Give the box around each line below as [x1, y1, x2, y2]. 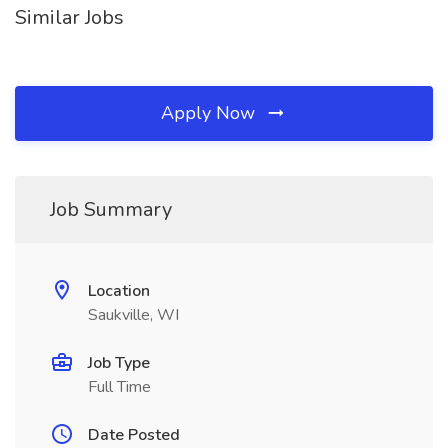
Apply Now [161, 101, 260, 125]
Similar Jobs [15, 4, 124, 31]
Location [88, 280, 150, 302]
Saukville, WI [88, 304, 179, 326]
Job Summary [50, 196, 172, 223]
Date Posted [88, 424, 180, 446]
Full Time [88, 376, 151, 398]
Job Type [88, 352, 150, 374]
